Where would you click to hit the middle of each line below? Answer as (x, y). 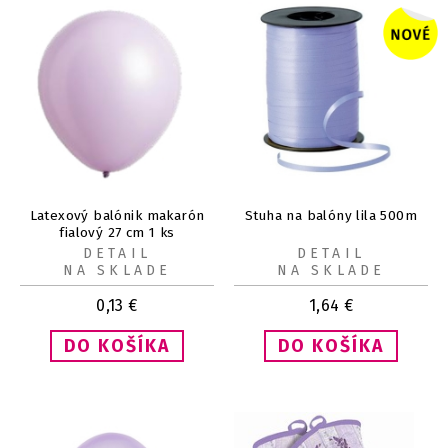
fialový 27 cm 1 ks (117, 233)
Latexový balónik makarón (117, 216)
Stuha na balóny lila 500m (331, 216)
